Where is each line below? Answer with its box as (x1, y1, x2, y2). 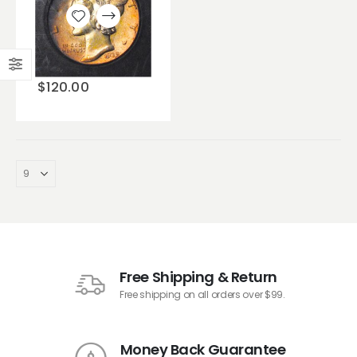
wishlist (66, 51, 116, 71)
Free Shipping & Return (119, 267, 277, 288)
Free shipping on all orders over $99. (119, 288, 285, 302)
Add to (68, 29, 114, 49)
